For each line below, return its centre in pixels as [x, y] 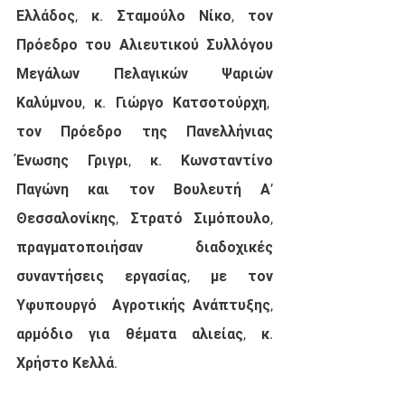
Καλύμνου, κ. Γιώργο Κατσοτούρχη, [145, 103]
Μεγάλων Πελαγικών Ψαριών [145, 74]
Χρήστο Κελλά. [67, 363]
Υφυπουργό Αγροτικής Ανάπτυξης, [145, 305]
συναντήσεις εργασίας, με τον [145, 276]
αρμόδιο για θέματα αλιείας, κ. [145, 334]
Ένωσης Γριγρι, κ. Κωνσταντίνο [145, 160]
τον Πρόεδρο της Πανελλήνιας [145, 132]
